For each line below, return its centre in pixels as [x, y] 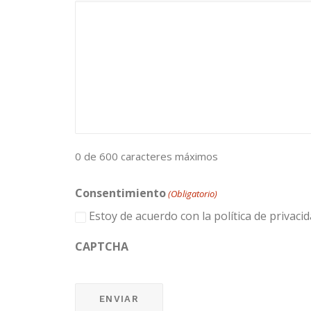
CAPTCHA [102, 246]
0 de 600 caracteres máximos [146, 156]
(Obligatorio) [193, 194]
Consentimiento [120, 193]
